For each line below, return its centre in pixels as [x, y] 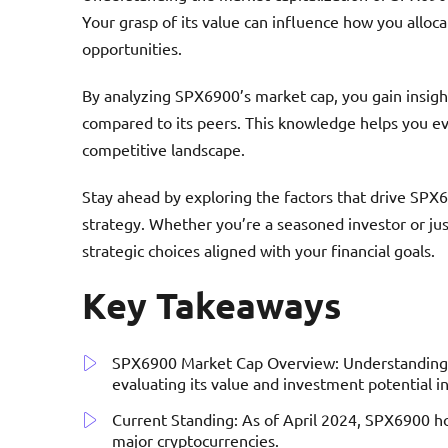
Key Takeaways [211, 304]
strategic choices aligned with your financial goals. [258, 249]
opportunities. [132, 47]
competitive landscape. [163, 148]
